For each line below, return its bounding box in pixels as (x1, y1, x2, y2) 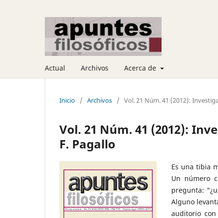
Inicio (59, 95, 75, 105)
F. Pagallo (59, 135, 115, 152)
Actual (45, 63, 65, 73)
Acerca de (124, 63, 158, 73)
